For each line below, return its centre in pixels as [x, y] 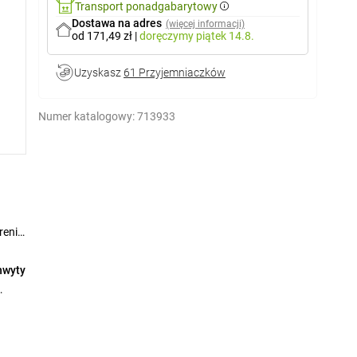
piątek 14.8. [225, 36]
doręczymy [168, 36]
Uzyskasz [99, 73]
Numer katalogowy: [86, 116]
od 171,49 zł [103, 36]
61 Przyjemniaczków [175, 73]
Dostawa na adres [117, 23]
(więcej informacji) [205, 24]
